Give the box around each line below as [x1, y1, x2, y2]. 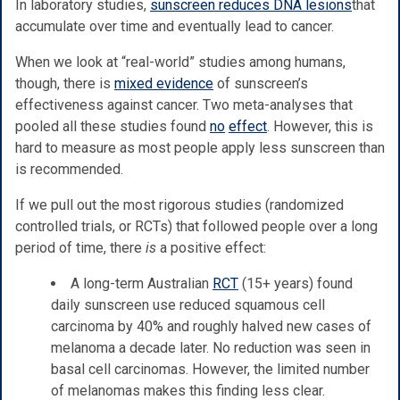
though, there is [15, 74, 114, 92]
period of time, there [15, 238, 146, 256]
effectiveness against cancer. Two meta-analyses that [15, 96, 353, 113]
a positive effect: [156, 238, 266, 256]
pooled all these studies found [15, 117, 210, 135]
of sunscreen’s [213, 74, 308, 92]
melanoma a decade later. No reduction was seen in [51, 338, 371, 356]
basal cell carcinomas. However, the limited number [51, 360, 370, 378]
